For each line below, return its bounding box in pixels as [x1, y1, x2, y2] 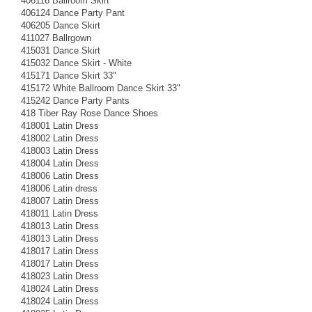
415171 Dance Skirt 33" [21, 70, 116, 81]
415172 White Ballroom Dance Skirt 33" [21, 82, 180, 93]
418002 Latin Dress [21, 132, 99, 143]
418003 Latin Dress [21, 145, 99, 156]
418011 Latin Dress [21, 208, 98, 219]
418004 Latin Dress [21, 157, 99, 169]
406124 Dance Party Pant [21, 7, 125, 18]
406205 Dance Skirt [21, 19, 100, 31]
